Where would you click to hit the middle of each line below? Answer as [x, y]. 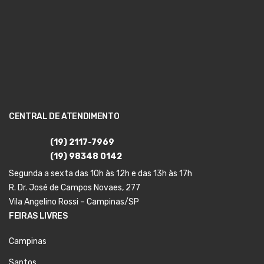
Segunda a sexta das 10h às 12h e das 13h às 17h [100, 174]
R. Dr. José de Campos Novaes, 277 [75, 188]
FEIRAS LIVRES [38, 216]
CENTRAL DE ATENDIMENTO [64, 117]
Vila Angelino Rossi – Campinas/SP [74, 202]
